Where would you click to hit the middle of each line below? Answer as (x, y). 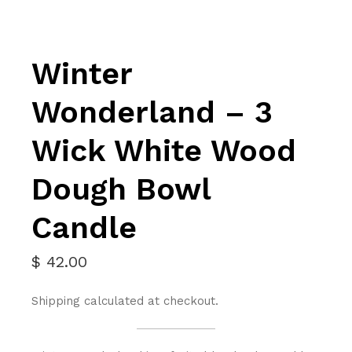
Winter (82, 73)
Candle (84, 227)
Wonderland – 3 (152, 112)
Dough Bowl (121, 189)
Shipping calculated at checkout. (125, 301)
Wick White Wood (164, 150)
